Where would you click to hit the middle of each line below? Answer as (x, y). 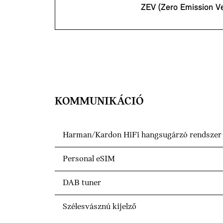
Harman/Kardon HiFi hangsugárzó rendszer (142, 135)
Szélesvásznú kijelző (100, 207)
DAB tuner (82, 183)
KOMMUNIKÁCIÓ (99, 102)
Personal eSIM (89, 159)
